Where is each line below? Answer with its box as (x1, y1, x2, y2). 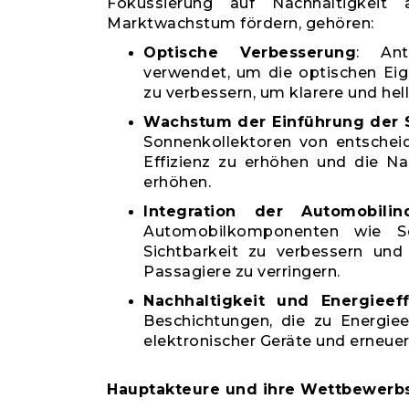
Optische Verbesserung (143, 44, 357, 61)
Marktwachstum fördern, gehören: (107, 15, 374, 32)
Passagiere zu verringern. (143, 263, 341, 280)
